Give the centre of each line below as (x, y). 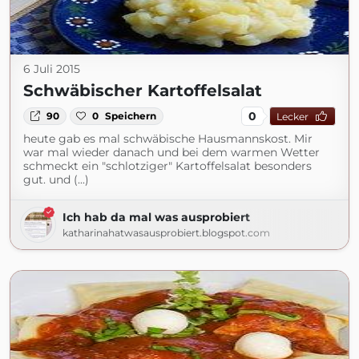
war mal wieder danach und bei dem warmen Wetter (171, 152)
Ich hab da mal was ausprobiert (156, 217)
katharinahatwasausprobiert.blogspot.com (166, 233)
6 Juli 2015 (52, 69)
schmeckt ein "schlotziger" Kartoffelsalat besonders (167, 166)
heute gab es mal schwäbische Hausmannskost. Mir (168, 139)
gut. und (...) (56, 179)
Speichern (131, 116)
